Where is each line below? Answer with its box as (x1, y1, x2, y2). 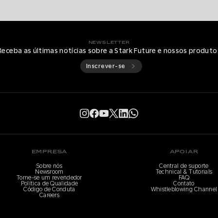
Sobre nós (36, 163, 62, 169)
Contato (173, 180, 195, 187)
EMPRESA (31, 149, 68, 154)
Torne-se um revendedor (17, 174, 82, 181)
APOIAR (169, 149, 199, 154)
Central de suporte (159, 163, 209, 169)
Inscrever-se (86, 63, 126, 70)
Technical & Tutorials (155, 168, 213, 175)
